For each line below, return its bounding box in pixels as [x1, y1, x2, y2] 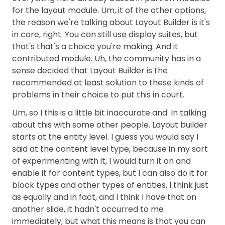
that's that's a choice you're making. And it [12, 41, 178, 52]
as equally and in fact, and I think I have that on [12, 191, 196, 203]
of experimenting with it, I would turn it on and [12, 155, 191, 167]
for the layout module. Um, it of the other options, [12, 5, 206, 16]
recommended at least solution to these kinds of [12, 77, 204, 88]
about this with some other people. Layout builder [12, 119, 207, 131]
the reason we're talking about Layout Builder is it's [12, 17, 210, 28]
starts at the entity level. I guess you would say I [12, 131, 198, 143]
